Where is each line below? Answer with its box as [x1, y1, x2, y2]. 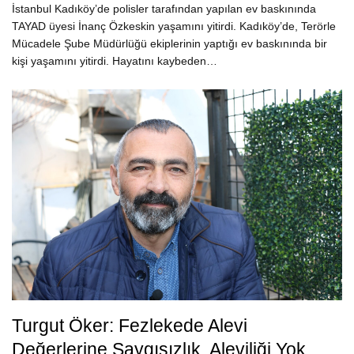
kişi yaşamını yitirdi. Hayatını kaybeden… [12, 54, 217, 67]
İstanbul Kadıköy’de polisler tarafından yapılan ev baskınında [12, 2, 316, 15]
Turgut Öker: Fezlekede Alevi [12, 315, 247, 337]
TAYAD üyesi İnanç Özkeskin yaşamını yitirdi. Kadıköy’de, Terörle [12, 19, 336, 32]
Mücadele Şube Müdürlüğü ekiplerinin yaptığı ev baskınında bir [12, 36, 327, 50]
